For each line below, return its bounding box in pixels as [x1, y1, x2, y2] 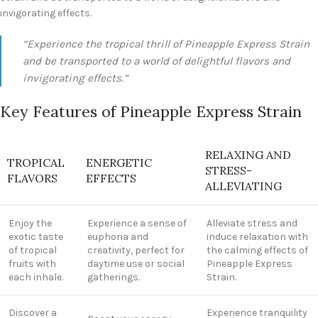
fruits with [9, 258, 56, 270]
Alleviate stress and [207, 217, 297, 230]
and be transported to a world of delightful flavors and [23, 55, 290, 68]
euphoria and [87, 231, 148, 243]
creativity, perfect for [87, 244, 185, 257]
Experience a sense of [87, 217, 187, 230]
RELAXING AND [205, 148, 291, 163]
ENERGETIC [86, 155, 152, 170]
